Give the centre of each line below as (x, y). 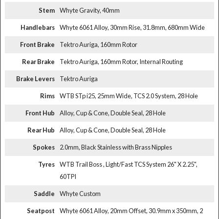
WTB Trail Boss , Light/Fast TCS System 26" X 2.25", (128, 164)
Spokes (44, 147)
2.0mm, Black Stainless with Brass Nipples (116, 147)
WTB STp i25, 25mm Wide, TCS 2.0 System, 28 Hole (129, 96)
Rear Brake (38, 62)
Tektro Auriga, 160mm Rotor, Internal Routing (121, 62)
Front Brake (37, 45)
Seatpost (41, 211)
